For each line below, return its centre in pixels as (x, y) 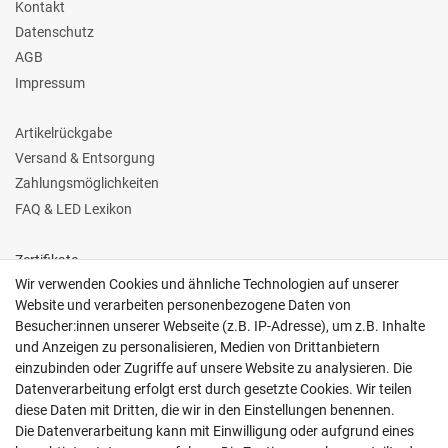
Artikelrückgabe (63, 132)
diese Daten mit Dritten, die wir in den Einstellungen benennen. (205, 410)
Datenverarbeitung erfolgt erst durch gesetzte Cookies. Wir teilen (213, 389)
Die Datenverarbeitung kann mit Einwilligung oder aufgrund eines (214, 431)
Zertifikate (46, 259)
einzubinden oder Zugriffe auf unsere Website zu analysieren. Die (213, 368)
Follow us (44, 379)
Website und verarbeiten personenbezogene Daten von (183, 305)
